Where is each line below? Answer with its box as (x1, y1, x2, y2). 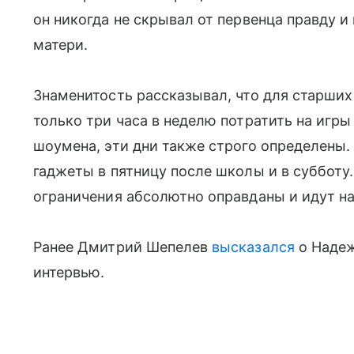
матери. (33, 36, 88, 53)
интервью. (33, 263, 105, 281)
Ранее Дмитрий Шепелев (33, 238, 213, 255)
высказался (212, 238, 295, 255)
